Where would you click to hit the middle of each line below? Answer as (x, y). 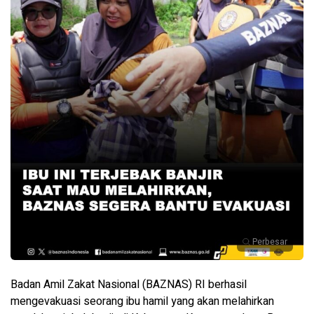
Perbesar (270, 241)
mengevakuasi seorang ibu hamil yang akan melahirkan (142, 301)
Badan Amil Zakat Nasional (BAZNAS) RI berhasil (129, 284)
